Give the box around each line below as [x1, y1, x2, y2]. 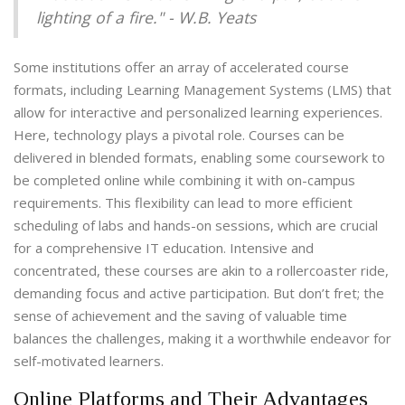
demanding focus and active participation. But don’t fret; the [14, 284, 384, 303]
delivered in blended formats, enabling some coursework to [14, 148, 385, 167]
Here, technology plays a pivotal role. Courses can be [14, 126, 344, 145]
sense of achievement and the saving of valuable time [14, 306, 347, 325]
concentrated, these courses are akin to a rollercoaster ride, [14, 261, 389, 280]
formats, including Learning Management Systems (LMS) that [14, 80, 391, 99]
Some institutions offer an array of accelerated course [14, 58, 349, 77]
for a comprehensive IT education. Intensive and [14, 239, 314, 258]
